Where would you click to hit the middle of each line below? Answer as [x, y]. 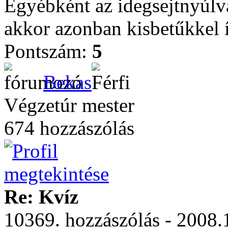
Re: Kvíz [41, 197]
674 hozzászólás [69, 128]
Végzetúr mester [69, 105]
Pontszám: [48, 51]
